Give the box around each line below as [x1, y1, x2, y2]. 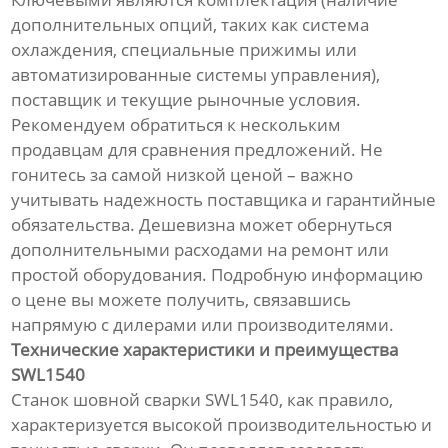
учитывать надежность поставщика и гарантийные [11, 188, 437, 212]
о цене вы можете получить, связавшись [11, 288, 352, 312]
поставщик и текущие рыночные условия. [11, 88, 362, 112]
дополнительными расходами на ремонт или [11, 238, 390, 262]
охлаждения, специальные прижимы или [11, 38, 358, 62]
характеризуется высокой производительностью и [11, 413, 433, 437]
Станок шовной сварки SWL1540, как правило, [11, 388, 394, 412]
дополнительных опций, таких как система [11, 13, 370, 37]
